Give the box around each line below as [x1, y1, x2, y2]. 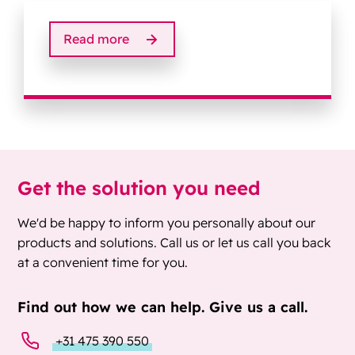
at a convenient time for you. [17, 254, 189, 271]
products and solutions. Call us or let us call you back [17, 235, 332, 251]
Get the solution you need [17, 176, 261, 200]
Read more [63, 31, 130, 48]
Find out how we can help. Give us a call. [17, 298, 308, 316]
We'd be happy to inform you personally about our [17, 215, 316, 231]
